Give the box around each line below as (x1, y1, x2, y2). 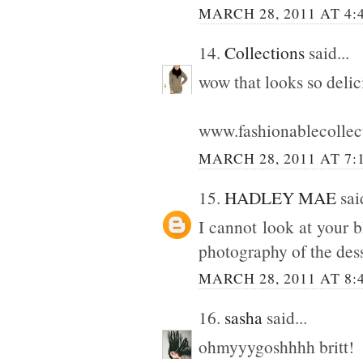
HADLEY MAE (224, 185, 336, 209)
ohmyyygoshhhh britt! (199, 335, 354, 359)
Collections (224, 41, 305, 65)
